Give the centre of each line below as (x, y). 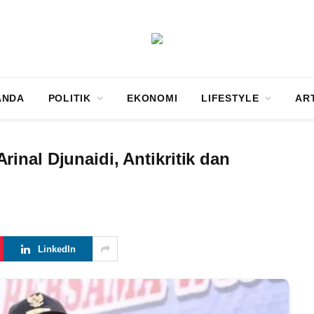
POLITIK (69, 98)
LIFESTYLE (230, 98)
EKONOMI (152, 98)
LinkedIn (56, 249)
